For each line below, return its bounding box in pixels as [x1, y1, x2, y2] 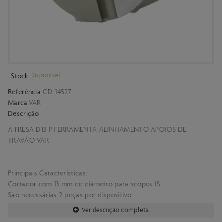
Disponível [30, 71, 61, 79]
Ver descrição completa [81, 206, 149, 214]
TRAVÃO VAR [8, 136, 52, 145]
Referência [8, 87, 41, 96]
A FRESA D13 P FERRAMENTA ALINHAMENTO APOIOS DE [8, 125, 187, 134]
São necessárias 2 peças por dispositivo [8, 190, 132, 199]
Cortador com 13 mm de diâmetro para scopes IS [8, 179, 163, 188]
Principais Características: [8, 168, 90, 177]
